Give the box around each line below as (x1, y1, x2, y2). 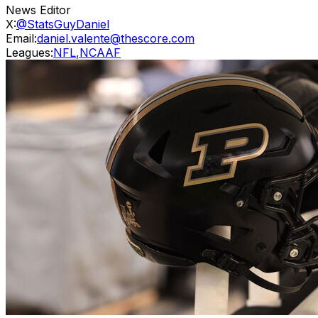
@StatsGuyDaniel (16, 16, 109, 31)
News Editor (6, 2, 71, 17)
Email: (6, 31, 37, 45)
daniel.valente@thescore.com (37, 31, 194, 45)
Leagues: (6, 45, 53, 60)
